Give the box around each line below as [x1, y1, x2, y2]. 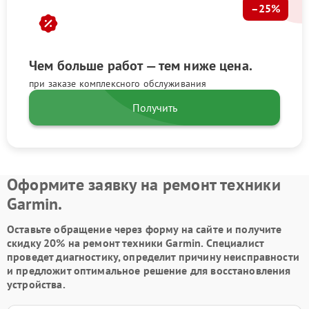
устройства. [7, 277, 66, 291]
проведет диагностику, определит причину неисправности [7, 249, 299, 263]
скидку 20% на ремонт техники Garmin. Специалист [7, 235, 264, 250]
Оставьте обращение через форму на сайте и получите [7, 221, 282, 236]
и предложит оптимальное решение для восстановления [7, 263, 291, 277]
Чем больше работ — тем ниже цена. [29, 56, 252, 74]
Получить [132, 100, 177, 114]
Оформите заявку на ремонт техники [7, 173, 281, 195]
